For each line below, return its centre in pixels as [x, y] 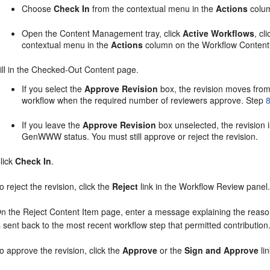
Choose [38, 8]
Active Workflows [219, 33]
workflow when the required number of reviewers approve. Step [144, 100]
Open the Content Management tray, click [102, 33]
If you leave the [52, 125]
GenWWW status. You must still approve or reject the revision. [140, 136]
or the [171, 250]
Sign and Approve [222, 250]
